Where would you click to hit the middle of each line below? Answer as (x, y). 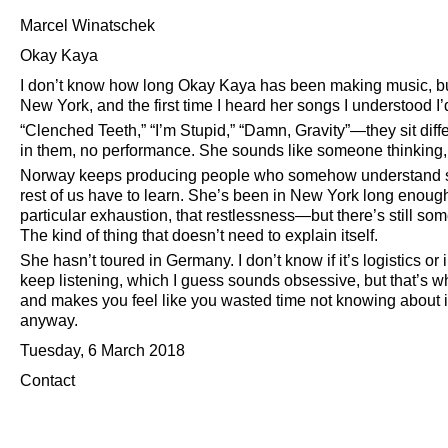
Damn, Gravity (294, 130)
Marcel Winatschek (87, 25)
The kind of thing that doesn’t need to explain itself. (199, 235)
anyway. (49, 320)
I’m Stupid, (192, 130)
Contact (47, 380)
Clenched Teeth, (83, 130)
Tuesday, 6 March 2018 (102, 350)
